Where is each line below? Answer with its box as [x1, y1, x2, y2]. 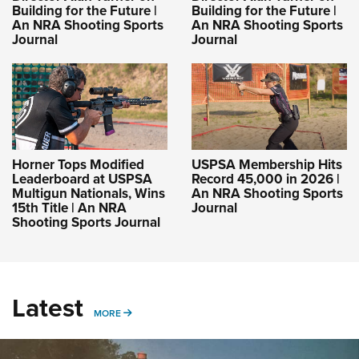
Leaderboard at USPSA [12, 168, 152, 189]
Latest [12, 288, 83, 327]
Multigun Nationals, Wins [12, 183, 165, 204]
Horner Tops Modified [12, 154, 144, 175]
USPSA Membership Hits [192, 154, 342, 175]
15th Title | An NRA [12, 197, 127, 218]
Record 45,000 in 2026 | [192, 168, 340, 189]
